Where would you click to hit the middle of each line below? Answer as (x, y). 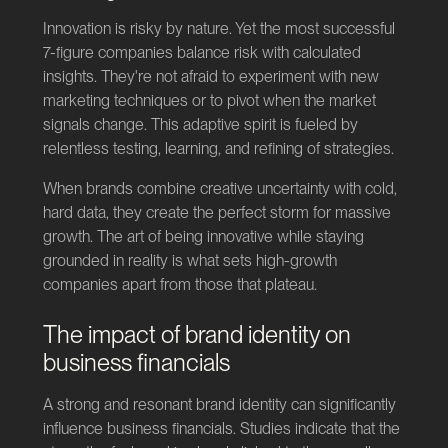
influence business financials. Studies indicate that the (221, 428)
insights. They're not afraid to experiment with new (210, 76)
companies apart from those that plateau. (179, 284)
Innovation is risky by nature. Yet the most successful (218, 28)
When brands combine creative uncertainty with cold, (219, 188)
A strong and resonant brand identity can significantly (219, 404)
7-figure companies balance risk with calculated (201, 52)
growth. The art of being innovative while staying (203, 236)
